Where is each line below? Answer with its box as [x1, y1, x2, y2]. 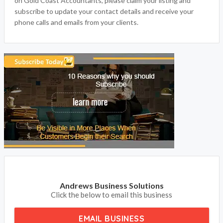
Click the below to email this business [51, 190, 172, 199]
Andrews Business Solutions [59, 181, 164, 190]
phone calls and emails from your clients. [14, 18, 138, 26]
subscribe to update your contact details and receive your [14, 7, 194, 15]
